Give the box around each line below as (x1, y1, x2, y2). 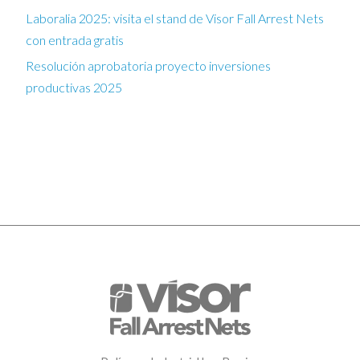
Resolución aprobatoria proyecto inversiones (26, 57, 271, 73)
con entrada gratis (26, 31, 124, 47)
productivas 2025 (26, 79, 122, 95)
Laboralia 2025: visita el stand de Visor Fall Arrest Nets (26, 10, 324, 26)
